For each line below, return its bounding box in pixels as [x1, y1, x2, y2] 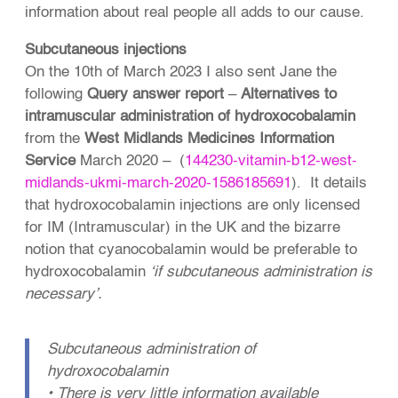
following [25, 87, 88, 103]
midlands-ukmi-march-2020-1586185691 [25, 176, 292, 192]
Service [25, 154, 76, 170]
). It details [291, 176, 368, 192]
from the [25, 131, 85, 147]
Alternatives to [241, 87, 338, 103]
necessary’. [25, 287, 103, 303]
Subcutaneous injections [25, 43, 187, 59]
